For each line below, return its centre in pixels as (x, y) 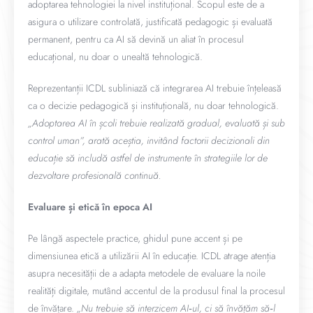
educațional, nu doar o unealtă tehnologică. (115, 57)
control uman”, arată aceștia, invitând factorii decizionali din (149, 140)
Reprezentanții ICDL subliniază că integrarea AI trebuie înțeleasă (155, 88)
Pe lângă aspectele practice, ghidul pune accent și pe (135, 238)
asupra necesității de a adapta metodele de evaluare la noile (147, 273)
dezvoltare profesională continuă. (95, 175)
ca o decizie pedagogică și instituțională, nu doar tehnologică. (153, 105)
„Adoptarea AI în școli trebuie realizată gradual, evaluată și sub (156, 123)
